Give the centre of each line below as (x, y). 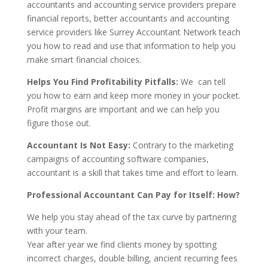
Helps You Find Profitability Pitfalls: (102, 82)
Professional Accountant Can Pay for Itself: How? (133, 195)
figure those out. (59, 123)
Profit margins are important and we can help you (123, 109)
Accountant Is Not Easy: (78, 145)
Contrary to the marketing (182, 145)
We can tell (202, 82)
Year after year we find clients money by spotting (121, 245)
